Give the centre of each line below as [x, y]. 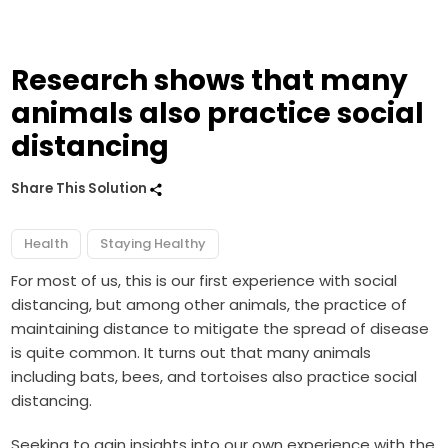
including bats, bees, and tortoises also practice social [214, 377]
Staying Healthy [153, 244]
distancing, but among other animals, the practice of [209, 305]
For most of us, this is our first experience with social [204, 281]
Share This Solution [81, 189]
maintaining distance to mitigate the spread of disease [220, 329]
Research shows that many [210, 81]
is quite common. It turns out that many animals [191, 353]
